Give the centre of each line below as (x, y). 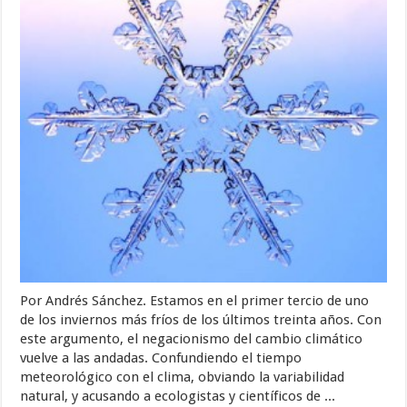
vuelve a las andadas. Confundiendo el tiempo (161, 358)
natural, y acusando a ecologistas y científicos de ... (178, 397)
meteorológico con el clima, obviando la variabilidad (183, 377)
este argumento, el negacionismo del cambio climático (192, 339)
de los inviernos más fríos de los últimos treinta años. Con (201, 320)
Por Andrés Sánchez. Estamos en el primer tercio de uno (195, 301)
